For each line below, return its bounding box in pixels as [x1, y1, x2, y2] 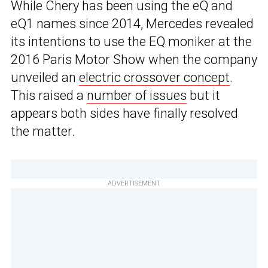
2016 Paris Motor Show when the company [11, 52, 257, 68]
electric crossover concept [79, 70, 230, 86]
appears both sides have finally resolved [11, 106, 238, 121]
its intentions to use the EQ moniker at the [11, 34, 252, 50]
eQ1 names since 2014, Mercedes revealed [11, 16, 254, 32]
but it [187, 88, 220, 103]
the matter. [11, 124, 75, 139]
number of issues [87, 88, 187, 103]
